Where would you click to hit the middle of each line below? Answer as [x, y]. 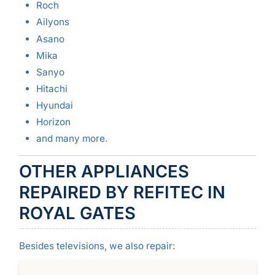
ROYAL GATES [77, 213]
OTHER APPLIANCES [104, 171]
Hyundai [54, 105]
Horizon [53, 122]
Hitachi [52, 88]
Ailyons [52, 22]
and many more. [72, 139]
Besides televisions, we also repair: [97, 246]
